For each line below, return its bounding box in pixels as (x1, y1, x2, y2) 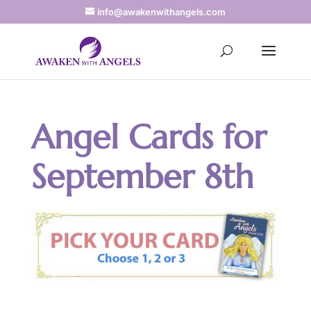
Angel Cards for (31, 116, 267, 158)
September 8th (31, 155, 253, 197)
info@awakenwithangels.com (96, 6, 226, 17)
